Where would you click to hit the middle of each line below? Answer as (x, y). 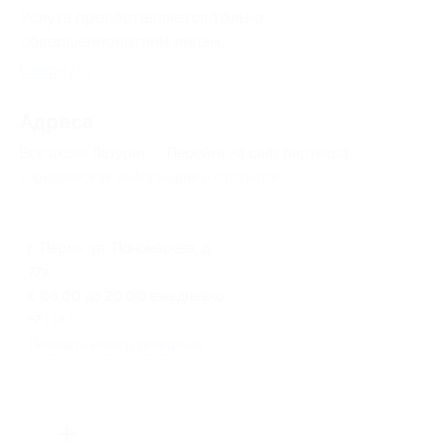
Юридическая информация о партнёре (149, 177)
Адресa (56, 123)
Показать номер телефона (115, 344)
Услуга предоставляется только (142, 18)
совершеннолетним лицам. (122, 42)
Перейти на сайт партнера (258, 153)
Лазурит (119, 153)
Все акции (56, 153)
